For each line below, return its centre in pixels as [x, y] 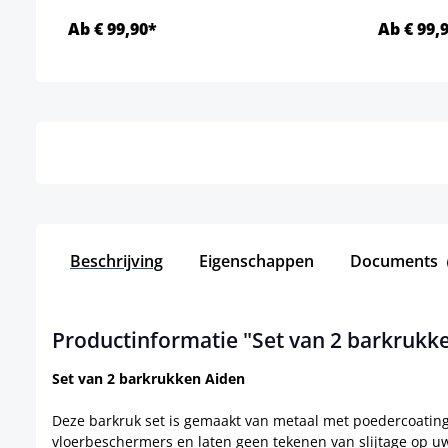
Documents [396, 261]
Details [208, 99]
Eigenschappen [256, 261]
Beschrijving [116, 261]
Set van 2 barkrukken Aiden [148, 379]
